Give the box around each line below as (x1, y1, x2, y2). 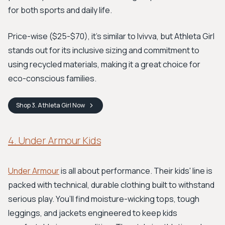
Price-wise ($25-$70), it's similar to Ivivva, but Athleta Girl (8, 31, 214, 42)
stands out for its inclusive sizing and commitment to (8, 45, 199, 56)
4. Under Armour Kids (8, 134, 101, 147)
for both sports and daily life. (8, 5, 112, 16)
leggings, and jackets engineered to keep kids (8, 207, 177, 218)
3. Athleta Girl (32, 101, 71, 109)
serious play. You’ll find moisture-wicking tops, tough (8, 193, 199, 204)
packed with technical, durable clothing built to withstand (8, 179, 214, 190)
